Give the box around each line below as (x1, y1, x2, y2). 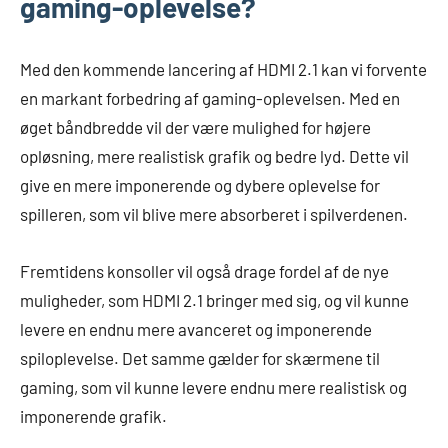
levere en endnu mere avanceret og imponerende (20, 318, 372, 339)
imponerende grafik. (20, 405, 167, 426)
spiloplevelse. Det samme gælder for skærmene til (20, 347, 380, 368)
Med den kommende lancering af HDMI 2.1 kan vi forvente (20, 58, 427, 79)
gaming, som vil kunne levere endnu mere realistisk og (20, 376, 407, 397)
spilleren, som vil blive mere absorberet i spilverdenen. (20, 203, 408, 224)
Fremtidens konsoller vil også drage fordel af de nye (20, 260, 389, 281)
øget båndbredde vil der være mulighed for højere (20, 116, 371, 137)
